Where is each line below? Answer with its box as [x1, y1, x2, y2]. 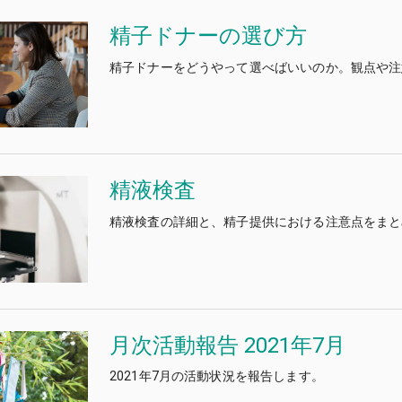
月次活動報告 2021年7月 [109, 332, 345, 358]
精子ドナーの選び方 [109, 23, 307, 49]
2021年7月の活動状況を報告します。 [109, 368, 324, 383]
